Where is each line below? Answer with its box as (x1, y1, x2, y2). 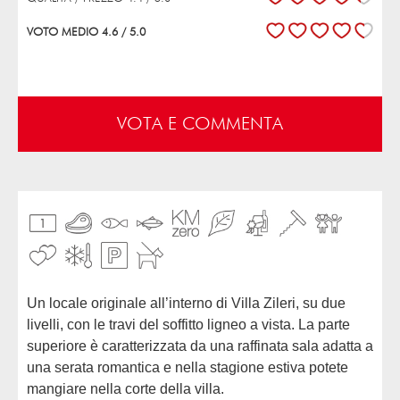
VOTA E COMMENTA (117, 114, 283, 133)
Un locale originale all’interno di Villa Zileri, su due (27, 295, 37, 311)
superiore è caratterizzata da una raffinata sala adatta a (27, 337, 373, 354)
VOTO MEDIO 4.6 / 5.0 (27, 27, 146, 39)
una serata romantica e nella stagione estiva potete (27, 359, 348, 375)
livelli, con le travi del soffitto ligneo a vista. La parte (27, 316, 350, 332)
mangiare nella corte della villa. (27, 380, 224, 396)
